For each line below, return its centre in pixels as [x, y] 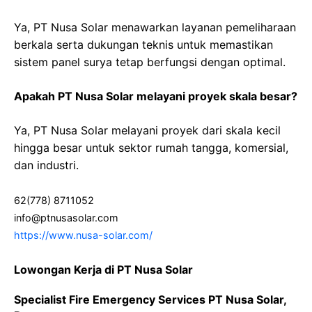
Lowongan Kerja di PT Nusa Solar [103, 270]
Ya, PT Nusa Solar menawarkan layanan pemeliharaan [155, 28]
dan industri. [46, 165]
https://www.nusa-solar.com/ [83, 235]
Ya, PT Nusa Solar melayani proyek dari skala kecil [147, 131]
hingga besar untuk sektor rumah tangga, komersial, [151, 148]
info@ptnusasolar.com [66, 218]
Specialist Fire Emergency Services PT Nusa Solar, [150, 300]
